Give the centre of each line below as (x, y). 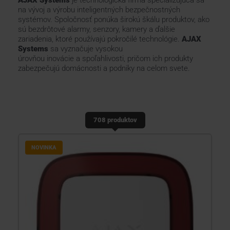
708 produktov (115, 120)
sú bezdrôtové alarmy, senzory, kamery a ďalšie (97, 29)
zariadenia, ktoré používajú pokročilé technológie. (100, 39)
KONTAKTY (24, 21)
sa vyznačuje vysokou (85, 49)
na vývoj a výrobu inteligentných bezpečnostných (99, 10)
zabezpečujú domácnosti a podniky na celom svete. (104, 68)
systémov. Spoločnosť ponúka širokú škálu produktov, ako (114, 20)
